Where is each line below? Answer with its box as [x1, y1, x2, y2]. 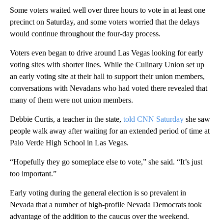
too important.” [10, 169, 56, 178]
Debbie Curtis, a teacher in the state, [10, 115, 123, 124]
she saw [184, 115, 210, 124]
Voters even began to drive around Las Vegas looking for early [10, 49, 203, 57]
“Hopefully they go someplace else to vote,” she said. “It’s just [10, 158, 202, 166]
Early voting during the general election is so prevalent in [10, 189, 186, 197]
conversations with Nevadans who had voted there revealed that [10, 84, 207, 93]
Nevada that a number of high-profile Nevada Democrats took [10, 200, 202, 209]
